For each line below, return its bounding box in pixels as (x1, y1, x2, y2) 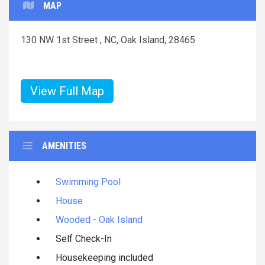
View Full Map (30, 83, 104, 98)
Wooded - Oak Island (56, 214, 143, 225)
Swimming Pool (56, 176, 121, 188)
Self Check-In (56, 232, 112, 244)
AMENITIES (42, 140, 86, 151)
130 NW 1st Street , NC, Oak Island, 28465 (21, 34, 195, 46)
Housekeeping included (56, 251, 153, 263)
